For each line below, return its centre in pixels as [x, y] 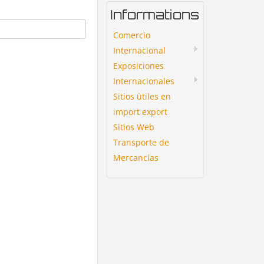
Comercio [132, 35]
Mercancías [136, 157]
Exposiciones [138, 65]
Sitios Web [134, 127]
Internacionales [144, 81]
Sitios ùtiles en [142, 96]
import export [140, 111]
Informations [155, 14]
